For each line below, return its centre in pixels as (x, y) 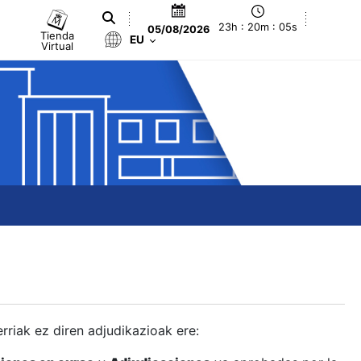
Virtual (58, 46)
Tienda (58, 35)
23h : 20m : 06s (258, 27)
